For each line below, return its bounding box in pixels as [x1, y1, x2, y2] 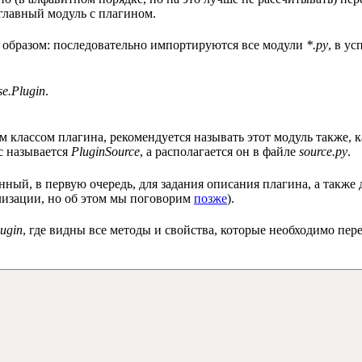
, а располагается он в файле [140, 145, 299, 159]
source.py [299, 145, 347, 159]
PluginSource [71, 145, 140, 159]
